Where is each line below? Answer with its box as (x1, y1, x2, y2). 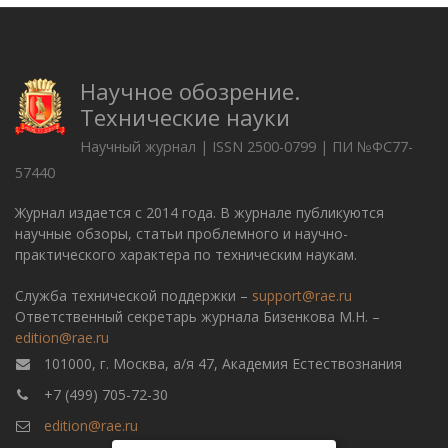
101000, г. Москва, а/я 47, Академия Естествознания (40, 354, 402, 373)
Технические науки (80, 102, 290, 132)
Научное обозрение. (80, 76, 300, 106)
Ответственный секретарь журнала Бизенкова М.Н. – (15, 307, 380, 326)
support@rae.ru (252, 286, 352, 305)
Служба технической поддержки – (15, 286, 252, 305)
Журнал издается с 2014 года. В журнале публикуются (15, 203, 384, 222)
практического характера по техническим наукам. (15, 245, 357, 264)
